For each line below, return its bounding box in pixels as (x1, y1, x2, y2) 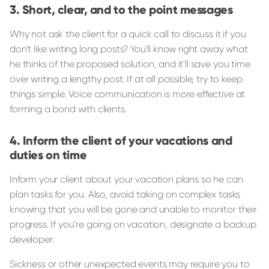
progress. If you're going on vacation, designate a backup (10, 218, 256, 230)
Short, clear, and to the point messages (22, 2, 233, 17)
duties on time (10, 147, 87, 162)
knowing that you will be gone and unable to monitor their (10, 203, 257, 215)
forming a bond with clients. (10, 103, 127, 115)
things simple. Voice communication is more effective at (10, 88, 246, 100)
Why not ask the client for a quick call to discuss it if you (10, 28, 246, 40)
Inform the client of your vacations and (22, 133, 232, 148)
